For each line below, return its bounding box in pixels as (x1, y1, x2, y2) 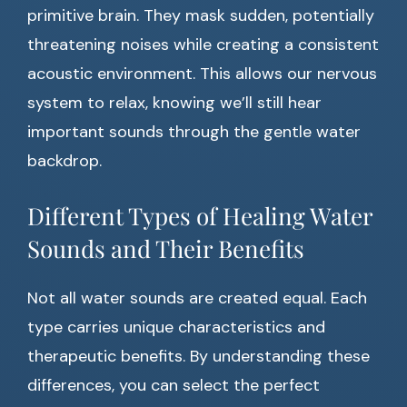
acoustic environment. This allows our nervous (27, 63, 377, 85)
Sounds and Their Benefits (27, 233, 304, 265)
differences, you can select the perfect (27, 374, 320, 397)
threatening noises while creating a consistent (27, 34, 379, 56)
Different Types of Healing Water (27, 200, 372, 233)
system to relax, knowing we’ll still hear (27, 92, 322, 114)
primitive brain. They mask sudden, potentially (27, 5, 374, 27)
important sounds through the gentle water (27, 121, 361, 144)
